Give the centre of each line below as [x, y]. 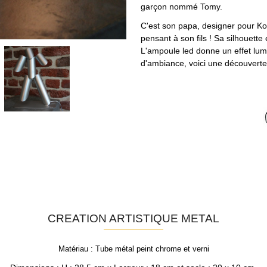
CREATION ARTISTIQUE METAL [133, 218]
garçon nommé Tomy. [181, 7]
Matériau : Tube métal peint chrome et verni [133, 249]
